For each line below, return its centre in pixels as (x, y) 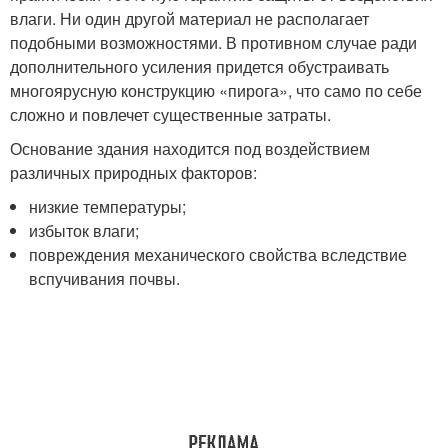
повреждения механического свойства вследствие (218, 254)
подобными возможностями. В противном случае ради (213, 42)
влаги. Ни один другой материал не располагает (189, 18)
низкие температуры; (108, 206)
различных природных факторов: (133, 172)
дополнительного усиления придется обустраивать (199, 66)
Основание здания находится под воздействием (190, 148)
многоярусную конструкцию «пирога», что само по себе (216, 90)
